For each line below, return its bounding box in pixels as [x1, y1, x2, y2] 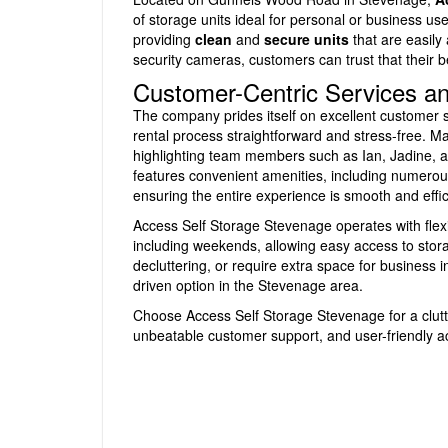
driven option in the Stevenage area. [133, 275, 363, 295]
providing [133, 29, 195, 49]
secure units [264, 29, 349, 49]
